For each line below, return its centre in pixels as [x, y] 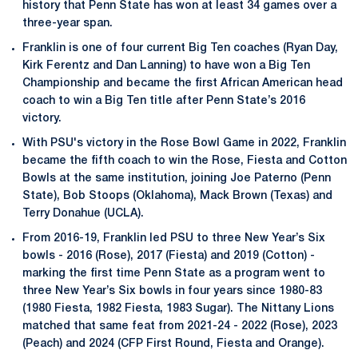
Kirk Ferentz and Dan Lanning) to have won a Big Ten [166, 66]
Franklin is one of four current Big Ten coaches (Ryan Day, [180, 48]
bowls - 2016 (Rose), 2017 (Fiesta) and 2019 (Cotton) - [169, 256]
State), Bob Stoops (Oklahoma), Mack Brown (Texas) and [177, 196]
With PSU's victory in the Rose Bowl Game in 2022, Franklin [184, 143]
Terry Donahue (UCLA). [83, 213]
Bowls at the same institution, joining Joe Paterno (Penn [177, 178]
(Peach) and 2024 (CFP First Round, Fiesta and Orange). [173, 344]
